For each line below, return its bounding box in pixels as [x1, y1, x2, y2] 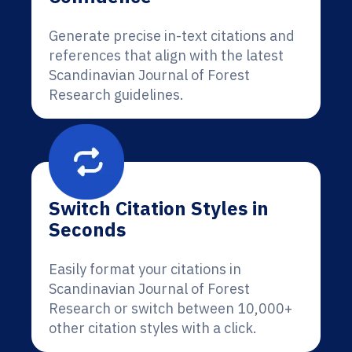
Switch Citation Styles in [49, 196, 269, 221]
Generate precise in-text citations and [49, 27, 295, 45]
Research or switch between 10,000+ [49, 299, 292, 317]
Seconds [49, 217, 126, 242]
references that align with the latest [49, 46, 284, 64]
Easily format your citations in [49, 260, 241, 278]
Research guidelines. [49, 86, 184, 104]
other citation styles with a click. [49, 319, 257, 337]
